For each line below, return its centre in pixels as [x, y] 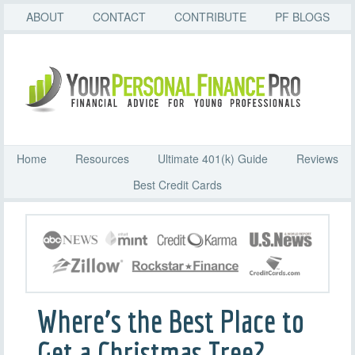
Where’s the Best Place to [170, 321]
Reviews [317, 158]
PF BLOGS [302, 17]
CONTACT [119, 17]
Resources [102, 158]
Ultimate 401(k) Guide [213, 158]
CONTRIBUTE [210, 17]
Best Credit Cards [177, 185]
